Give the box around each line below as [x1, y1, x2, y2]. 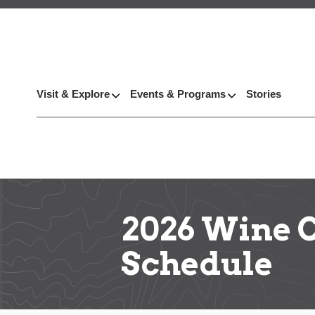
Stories [246, 88, 281, 101]
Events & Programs [130, 88, 226, 101]
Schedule [121, 244, 273, 283]
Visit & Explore [37, 88, 110, 101]
